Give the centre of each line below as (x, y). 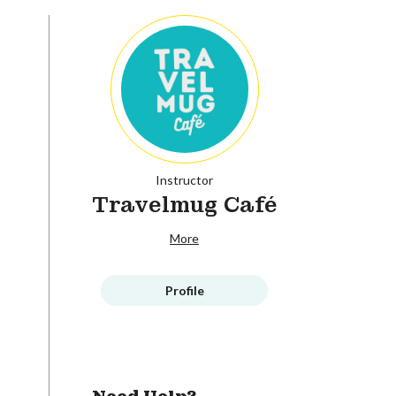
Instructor (184, 179)
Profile (184, 290)
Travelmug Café (184, 204)
